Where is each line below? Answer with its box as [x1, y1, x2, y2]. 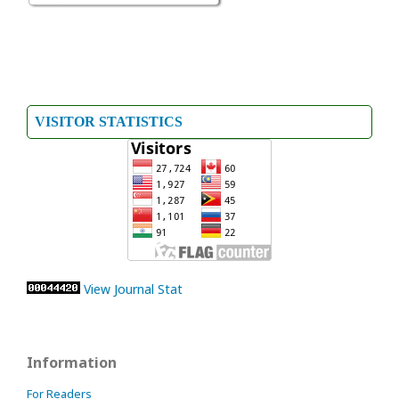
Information [27, 352, 117, 372]
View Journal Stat [84, 280, 183, 297]
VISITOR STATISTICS [35, 113, 183, 129]
